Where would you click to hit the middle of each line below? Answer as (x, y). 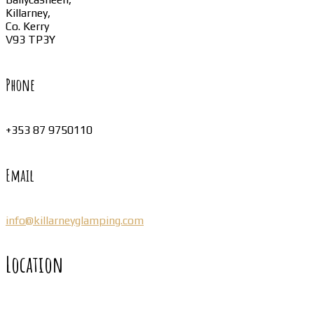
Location (34, 264)
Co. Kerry (27, 26)
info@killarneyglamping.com (75, 220)
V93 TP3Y (30, 39)
